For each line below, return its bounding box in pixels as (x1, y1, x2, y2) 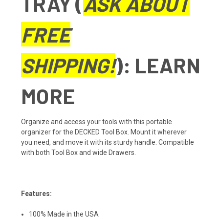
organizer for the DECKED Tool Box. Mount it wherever (21, 128, 187, 136)
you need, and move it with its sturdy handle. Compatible (21, 138, 194, 146)
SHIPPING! (21, 52, 116, 77)
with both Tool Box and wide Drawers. (21, 148, 136, 156)
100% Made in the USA (29, 210, 99, 218)
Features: (21, 189, 52, 197)
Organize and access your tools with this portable (21, 117, 172, 126)
